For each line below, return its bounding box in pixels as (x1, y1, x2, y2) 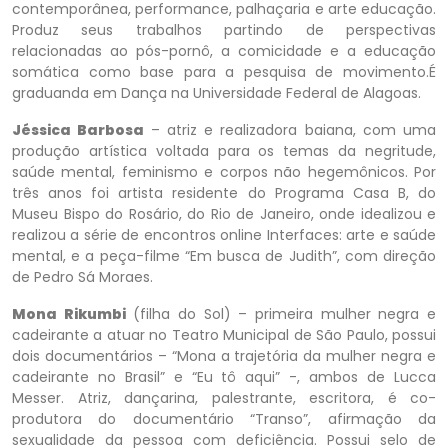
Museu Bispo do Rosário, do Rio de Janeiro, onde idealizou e (12, 204, 436, 224)
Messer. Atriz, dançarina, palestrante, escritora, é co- (12, 388, 436, 408)
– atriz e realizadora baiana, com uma (150, 120, 436, 140)
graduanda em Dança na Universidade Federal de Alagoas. (12, 83, 421, 103)
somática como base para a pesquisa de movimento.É (12, 62, 436, 82)
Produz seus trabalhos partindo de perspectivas (12, 20, 436, 40)
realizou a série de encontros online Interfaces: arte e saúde (12, 225, 436, 245)
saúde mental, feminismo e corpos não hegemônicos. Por (12, 162, 436, 182)
